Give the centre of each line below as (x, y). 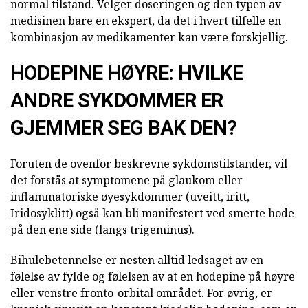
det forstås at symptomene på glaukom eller (126, 180)
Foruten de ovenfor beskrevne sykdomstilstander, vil (149, 164)
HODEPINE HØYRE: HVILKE (127, 73)
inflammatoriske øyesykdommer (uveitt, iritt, (130, 197)
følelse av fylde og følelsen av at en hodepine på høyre (153, 277)
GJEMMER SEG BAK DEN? (124, 128)
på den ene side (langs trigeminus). (102, 230)
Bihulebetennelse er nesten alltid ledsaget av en (137, 260)
